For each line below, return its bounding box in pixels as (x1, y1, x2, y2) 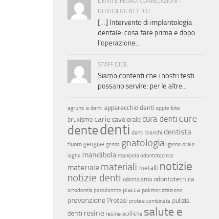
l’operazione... (98, 39, 140, 48)
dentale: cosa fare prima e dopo (98, 28, 195, 38)
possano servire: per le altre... (98, 82, 187, 91)
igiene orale (166, 141, 195, 148)
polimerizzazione (142, 187, 182, 194)
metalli (138, 164, 158, 173)
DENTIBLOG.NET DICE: (98, 8, 154, 15)
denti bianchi (131, 129, 162, 136)
